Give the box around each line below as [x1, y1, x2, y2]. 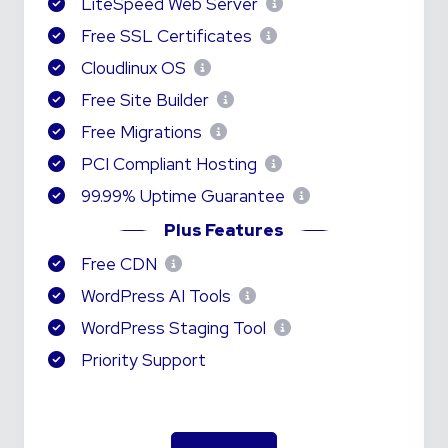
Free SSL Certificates [77, 25, 256, 47]
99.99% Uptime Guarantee [77, 185, 289, 207]
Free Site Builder [77, 89, 213, 111]
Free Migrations [77, 121, 206, 143]
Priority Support [77, 349, 206, 371]
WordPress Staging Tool [77, 317, 270, 339]
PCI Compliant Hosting [77, 153, 261, 175]
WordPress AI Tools [77, 285, 235, 307]
